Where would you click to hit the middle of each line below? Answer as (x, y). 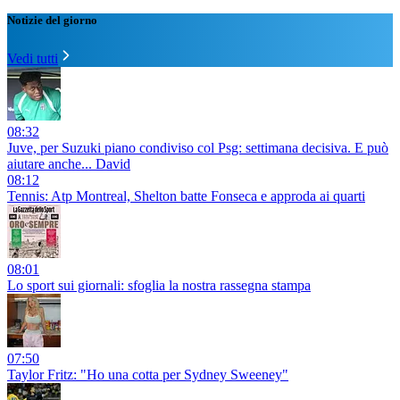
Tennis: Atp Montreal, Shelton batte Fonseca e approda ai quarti (186, 196)
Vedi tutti (33, 59)
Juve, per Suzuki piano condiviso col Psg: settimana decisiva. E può (198, 148)
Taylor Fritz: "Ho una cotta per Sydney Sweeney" (148, 375)
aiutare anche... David (69, 164)
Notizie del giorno (52, 21)
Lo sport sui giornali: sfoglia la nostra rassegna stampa (159, 286)
